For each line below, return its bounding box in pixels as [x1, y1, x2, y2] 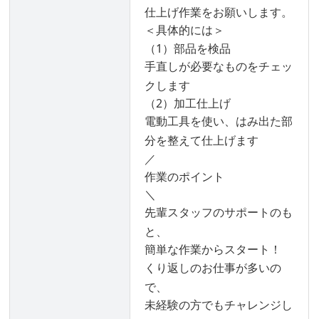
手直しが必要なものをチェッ [145, 58, 293, 74]
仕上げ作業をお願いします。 [145, 4, 293, 21]
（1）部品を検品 [145, 40, 231, 56]
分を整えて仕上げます [145, 132, 259, 149]
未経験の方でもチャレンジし [145, 296, 293, 313]
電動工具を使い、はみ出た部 [145, 113, 293, 130]
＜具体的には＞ [145, 22, 225, 38]
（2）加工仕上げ [145, 95, 231, 112]
